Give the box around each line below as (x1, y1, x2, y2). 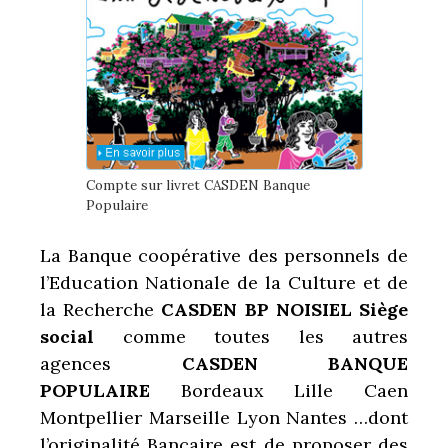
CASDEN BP (161, 298, 269, 322)
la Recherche (40, 298, 162, 322)
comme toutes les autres (122, 325, 408, 349)
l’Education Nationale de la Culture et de (40, 271, 408, 295)
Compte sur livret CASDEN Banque (85, 176, 310, 195)
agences (40, 352, 182, 376)
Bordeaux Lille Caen (150, 379, 408, 403)
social (40, 325, 123, 349)
